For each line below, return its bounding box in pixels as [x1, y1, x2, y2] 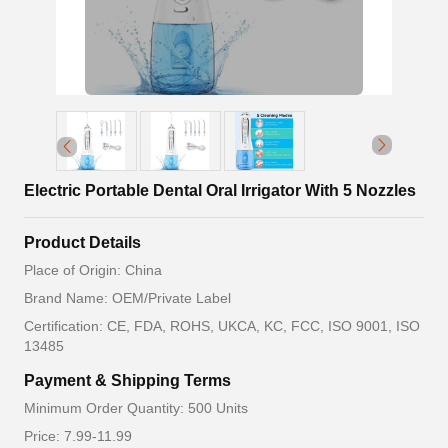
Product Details [24, 234, 141, 252]
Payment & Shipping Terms [24, 372, 231, 390]
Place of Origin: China [24, 262, 162, 279]
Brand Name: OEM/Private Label [24, 290, 231, 307]
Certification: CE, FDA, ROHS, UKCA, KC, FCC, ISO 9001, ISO [24, 318, 420, 335]
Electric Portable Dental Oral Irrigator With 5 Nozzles [24, 182, 416, 200]
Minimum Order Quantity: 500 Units [24, 400, 248, 417]
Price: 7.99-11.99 [24, 428, 132, 445]
